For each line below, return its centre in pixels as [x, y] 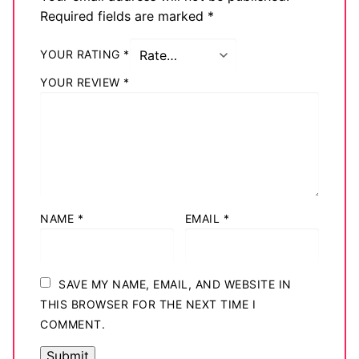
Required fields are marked [124, 16]
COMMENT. [73, 324]
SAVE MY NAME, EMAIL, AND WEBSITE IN [175, 284]
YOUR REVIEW [82, 82]
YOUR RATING [82, 54]
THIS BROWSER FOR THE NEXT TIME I [148, 304]
